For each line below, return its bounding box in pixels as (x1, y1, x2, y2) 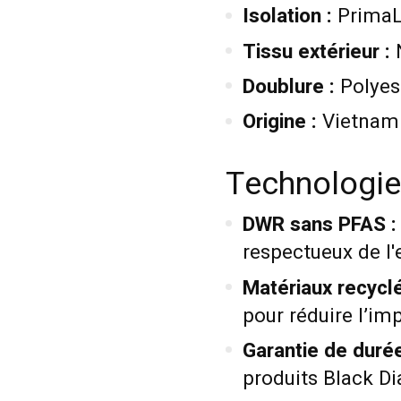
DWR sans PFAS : (242, 210, 397, 240)
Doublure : (242, 72, 335, 101)
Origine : (242, 107, 317, 137)
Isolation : (242, 2, 332, 31)
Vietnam (316, 107, 399, 137)
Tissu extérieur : (242, 37, 390, 66)
